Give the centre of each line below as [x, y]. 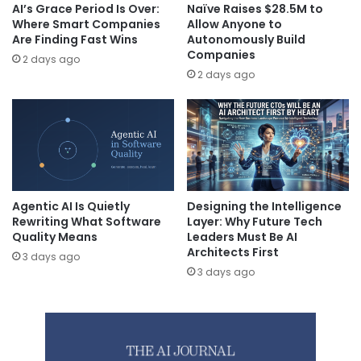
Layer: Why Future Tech [255, 221]
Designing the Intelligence [264, 206]
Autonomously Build [246, 40]
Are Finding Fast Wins [75, 40]
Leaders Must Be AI [242, 237]
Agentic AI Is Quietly [71, 206]
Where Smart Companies [86, 25]
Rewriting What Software [87, 221]
